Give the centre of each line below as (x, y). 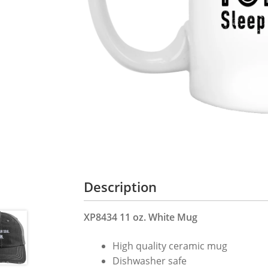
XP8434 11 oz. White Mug (141, 217)
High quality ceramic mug (170, 246)
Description (121, 187)
